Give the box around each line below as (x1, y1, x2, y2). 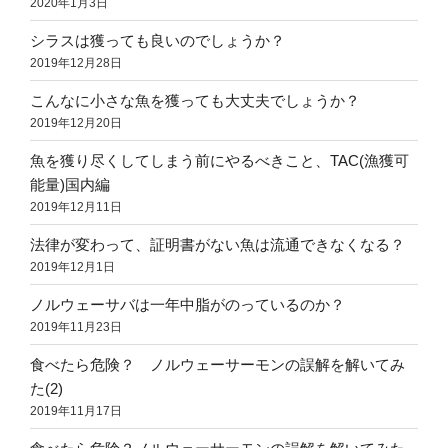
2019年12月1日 (30, 259, 115, 274)
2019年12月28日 (30, 55, 122, 70)
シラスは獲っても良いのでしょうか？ (30, 31, 285, 49)
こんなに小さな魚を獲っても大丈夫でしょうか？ (30, 91, 360, 109)
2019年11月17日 (30, 403, 122, 418)
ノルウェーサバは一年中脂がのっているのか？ (30, 295, 345, 313)
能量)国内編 (30, 175, 110, 193)
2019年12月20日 (30, 115, 122, 130)
